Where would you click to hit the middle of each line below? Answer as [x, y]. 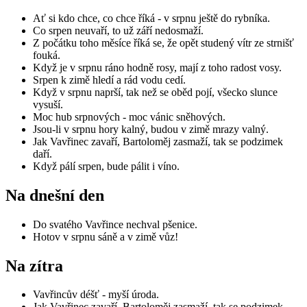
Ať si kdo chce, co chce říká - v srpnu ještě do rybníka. [151, 18]
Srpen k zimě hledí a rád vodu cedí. [109, 79]
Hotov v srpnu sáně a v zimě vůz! [106, 236]
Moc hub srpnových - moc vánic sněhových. [129, 116]
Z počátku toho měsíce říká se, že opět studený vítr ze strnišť [163, 42]
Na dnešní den [55, 195]
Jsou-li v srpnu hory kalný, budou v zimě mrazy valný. [151, 129]
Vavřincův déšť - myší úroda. [96, 295]
